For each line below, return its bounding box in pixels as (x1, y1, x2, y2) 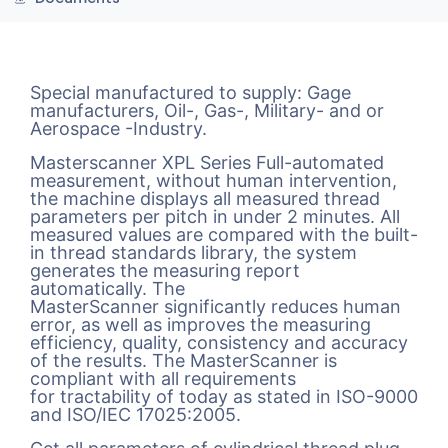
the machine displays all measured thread (30, 187, 380, 209)
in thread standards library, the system (30, 241, 357, 263)
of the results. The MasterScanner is (30, 349, 337, 371)
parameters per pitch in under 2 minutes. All (30, 205, 400, 227)
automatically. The (30, 277, 185, 299)
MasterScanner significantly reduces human (30, 295, 401, 317)
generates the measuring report (30, 259, 300, 281)
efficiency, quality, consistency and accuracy (30, 331, 408, 353)
